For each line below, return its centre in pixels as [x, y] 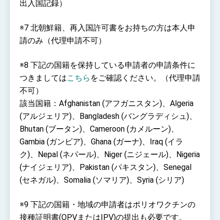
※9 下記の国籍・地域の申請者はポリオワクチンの [108, 204]
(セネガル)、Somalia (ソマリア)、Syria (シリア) [102, 180]
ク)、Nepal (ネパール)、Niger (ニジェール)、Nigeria [110, 154]
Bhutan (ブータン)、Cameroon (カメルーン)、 [99, 129]
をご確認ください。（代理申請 [145, 78]
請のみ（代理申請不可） [63, 40]
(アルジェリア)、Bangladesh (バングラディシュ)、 [108, 116]
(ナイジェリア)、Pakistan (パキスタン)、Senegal [106, 167]
